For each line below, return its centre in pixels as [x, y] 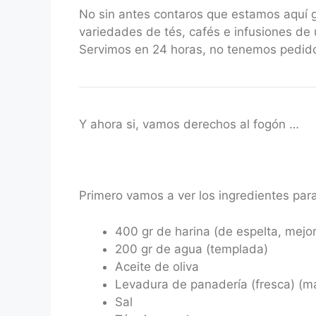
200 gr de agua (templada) [192, 249]
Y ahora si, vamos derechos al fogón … [189, 124]
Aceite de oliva [157, 266]
